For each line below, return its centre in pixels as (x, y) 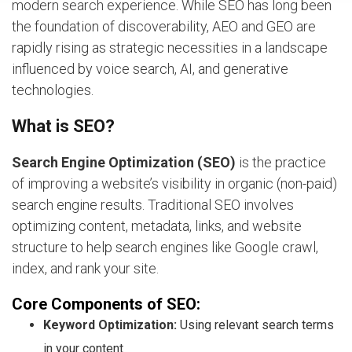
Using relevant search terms (255, 324)
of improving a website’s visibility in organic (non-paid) (174, 183)
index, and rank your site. (85, 268)
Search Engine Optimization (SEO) (124, 162)
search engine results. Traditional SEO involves (153, 204)
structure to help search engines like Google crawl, (165, 247)
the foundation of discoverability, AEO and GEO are (164, 26)
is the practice (281, 162)
